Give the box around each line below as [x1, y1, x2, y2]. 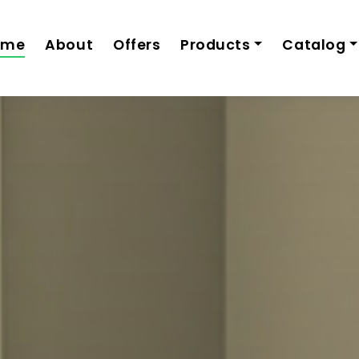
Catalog [282, 35, 346, 54]
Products [180, 35, 251, 54]
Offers [113, 35, 161, 54]
